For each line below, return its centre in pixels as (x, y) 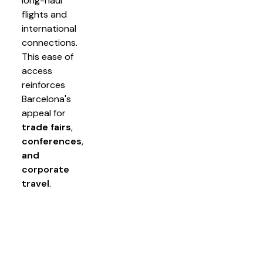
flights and (44, 14)
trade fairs (46, 127)
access (37, 71)
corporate (45, 169)
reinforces (43, 85)
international (49, 28)
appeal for (44, 113)
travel (36, 183)
